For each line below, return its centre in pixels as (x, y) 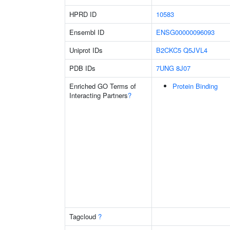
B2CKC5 (169, 50)
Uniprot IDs (86, 50)
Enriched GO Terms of (103, 86)
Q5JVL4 (195, 50)
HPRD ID (83, 14)
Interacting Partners (99, 95)
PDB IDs (82, 68)
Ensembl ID (87, 32)
